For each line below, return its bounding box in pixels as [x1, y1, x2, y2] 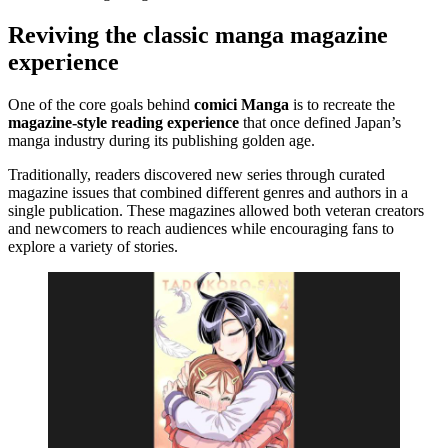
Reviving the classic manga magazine [8, 21, 388, 48]
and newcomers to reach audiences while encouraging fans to [8, 219, 394, 237]
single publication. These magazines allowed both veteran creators [8, 201, 424, 219]
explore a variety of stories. [8, 237, 178, 255]
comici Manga [194, 95, 289, 113]
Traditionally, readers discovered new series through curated [8, 165, 385, 183]
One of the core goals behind [8, 95, 194, 113]
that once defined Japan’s [243, 113, 401, 131]
